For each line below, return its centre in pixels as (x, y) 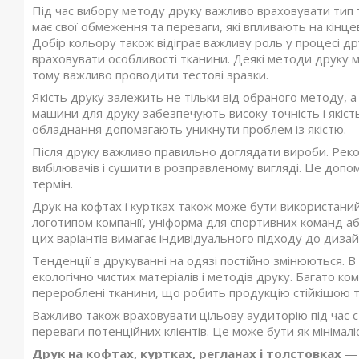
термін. (52, 184)
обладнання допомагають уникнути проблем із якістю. (189, 129)
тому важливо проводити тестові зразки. (150, 75)
